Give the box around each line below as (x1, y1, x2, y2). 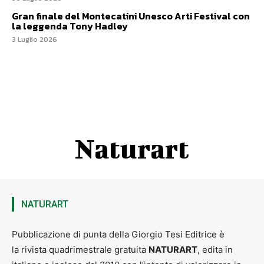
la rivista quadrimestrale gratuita (12, 243, 148, 255)
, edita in (197, 243, 233, 255)
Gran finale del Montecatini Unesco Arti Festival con (12, 8, 250, 23)
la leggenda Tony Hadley (12, 18, 130, 33)
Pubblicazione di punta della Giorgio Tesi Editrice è (12, 228, 225, 240)
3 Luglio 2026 (12, 34, 57, 45)
